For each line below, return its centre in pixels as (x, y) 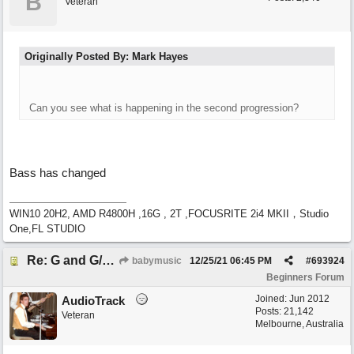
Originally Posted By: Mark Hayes (106, 56)
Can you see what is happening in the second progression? (164, 108)
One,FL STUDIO (47, 229)
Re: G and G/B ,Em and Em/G (108, 260)
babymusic (156, 261)
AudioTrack (93, 301)
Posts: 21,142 (284, 311)
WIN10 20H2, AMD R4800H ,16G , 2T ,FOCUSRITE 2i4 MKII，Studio (169, 214)
